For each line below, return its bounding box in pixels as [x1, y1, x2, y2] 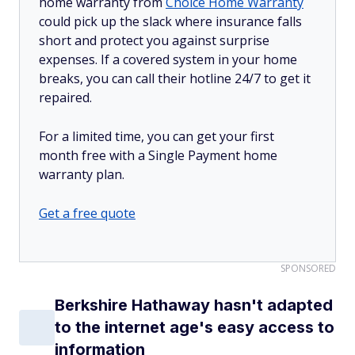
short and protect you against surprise [39, 32, 269, 49]
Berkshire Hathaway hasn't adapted [55, 296, 333, 315]
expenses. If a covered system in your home [39, 51, 297, 68]
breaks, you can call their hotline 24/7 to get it [39, 70, 311, 87]
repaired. [39, 89, 92, 106]
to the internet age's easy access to [55, 318, 334, 337]
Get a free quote [39, 204, 136, 222]
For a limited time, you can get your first [39, 128, 274, 145]
